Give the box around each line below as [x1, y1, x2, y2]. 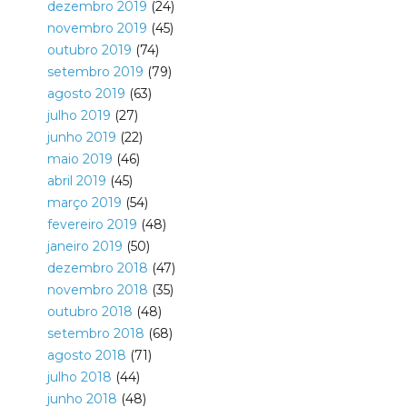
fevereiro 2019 [46, 216, 137, 233]
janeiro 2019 [46, 238, 123, 255]
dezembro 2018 [46, 260, 148, 277]
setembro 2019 [46, 64, 144, 81]
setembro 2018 [46, 325, 144, 342]
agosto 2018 [46, 347, 126, 364]
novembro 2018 [46, 282, 148, 299]
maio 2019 [46, 151, 113, 168]
